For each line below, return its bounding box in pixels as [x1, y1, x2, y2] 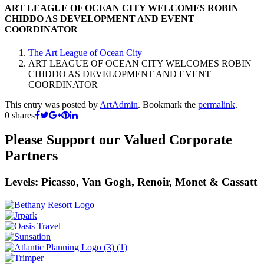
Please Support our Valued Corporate [5, 132, 232, 148]
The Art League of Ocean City [28, 47, 142, 58]
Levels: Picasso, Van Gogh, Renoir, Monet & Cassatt [5, 176, 257, 189]
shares [9, 110, 35, 120]
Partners [5, 148, 58, 164]
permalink [198, 99, 235, 110]
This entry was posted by [5, 99, 100, 110]
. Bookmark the [138, 99, 198, 110]
